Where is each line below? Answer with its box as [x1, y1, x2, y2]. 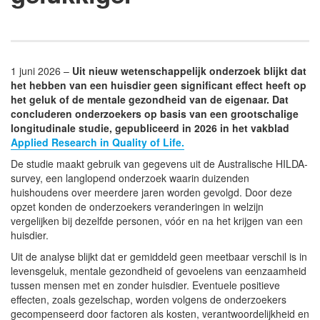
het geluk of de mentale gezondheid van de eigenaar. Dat [11, 91, 289, 106]
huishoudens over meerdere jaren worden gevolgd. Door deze [11, 184, 292, 199]
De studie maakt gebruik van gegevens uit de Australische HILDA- [11, 156, 308, 171]
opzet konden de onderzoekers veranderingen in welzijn [11, 199, 264, 214]
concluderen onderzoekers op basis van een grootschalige [11, 106, 299, 121]
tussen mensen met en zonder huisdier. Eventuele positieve [11, 277, 280, 292]
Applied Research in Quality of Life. [11, 134, 184, 149]
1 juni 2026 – [11, 63, 69, 78]
